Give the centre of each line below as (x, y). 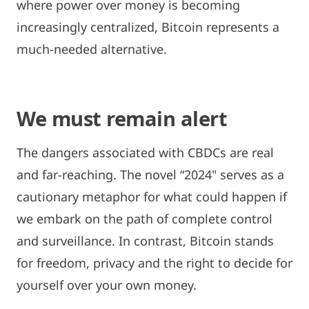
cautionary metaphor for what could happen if (152, 196)
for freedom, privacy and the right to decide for (154, 262)
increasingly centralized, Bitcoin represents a (148, 27)
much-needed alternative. (92, 49)
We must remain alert (122, 118)
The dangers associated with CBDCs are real (145, 152)
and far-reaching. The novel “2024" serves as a (150, 174)
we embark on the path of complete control (144, 218)
